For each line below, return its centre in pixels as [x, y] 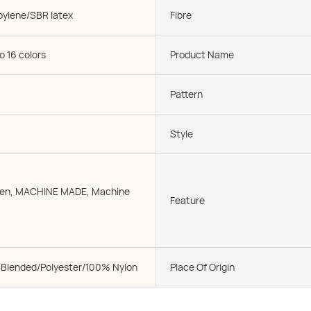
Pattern [186, 94]
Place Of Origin [202, 267]
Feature [187, 200]
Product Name [202, 54]
